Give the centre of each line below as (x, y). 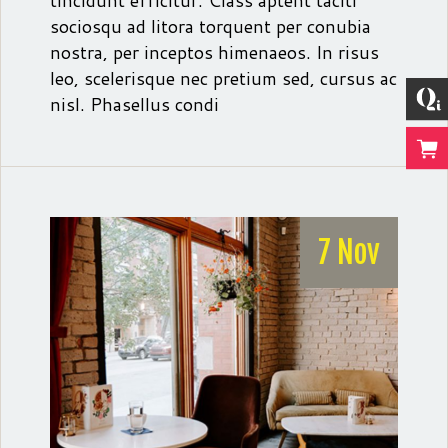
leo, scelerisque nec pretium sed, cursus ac (223, 78)
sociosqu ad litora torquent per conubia (210, 26)
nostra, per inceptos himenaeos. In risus (214, 52)
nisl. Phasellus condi (134, 104)
